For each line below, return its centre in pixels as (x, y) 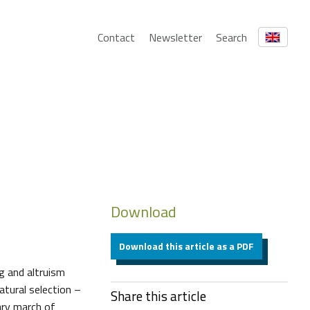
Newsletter (175, 37)
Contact (116, 37)
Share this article (158, 296)
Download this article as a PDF (186, 246)
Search (231, 37)
